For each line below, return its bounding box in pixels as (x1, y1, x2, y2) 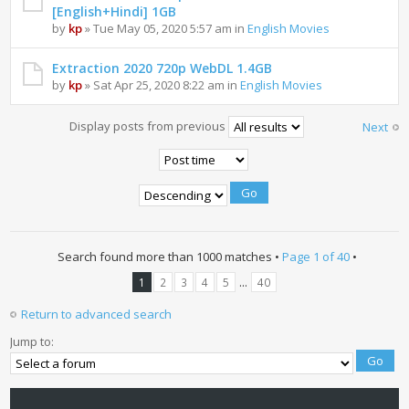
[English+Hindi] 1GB (52, 3, 177, 21)
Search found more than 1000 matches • (57, 248, 282, 266)
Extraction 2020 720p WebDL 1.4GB (52, 59, 273, 78)
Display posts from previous (68, 117, 228, 134)
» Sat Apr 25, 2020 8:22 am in (82, 77, 241, 94)
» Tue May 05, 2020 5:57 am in (82, 20, 248, 37)
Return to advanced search (21, 306, 173, 323)
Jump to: (10, 333, 55, 351)
